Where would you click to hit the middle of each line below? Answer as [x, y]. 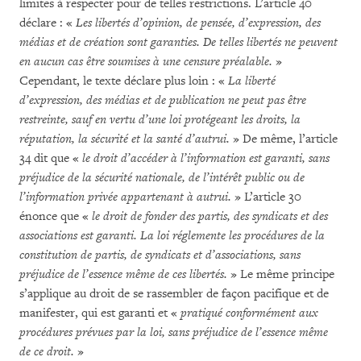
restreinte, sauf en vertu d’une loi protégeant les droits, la [160, 120]
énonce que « [56, 216]
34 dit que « [51, 158]
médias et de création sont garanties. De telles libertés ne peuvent [178, 42]
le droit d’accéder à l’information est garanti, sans [206, 158]
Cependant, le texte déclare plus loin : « [124, 81]
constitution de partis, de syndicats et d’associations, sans [160, 255]
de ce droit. [47, 352]
